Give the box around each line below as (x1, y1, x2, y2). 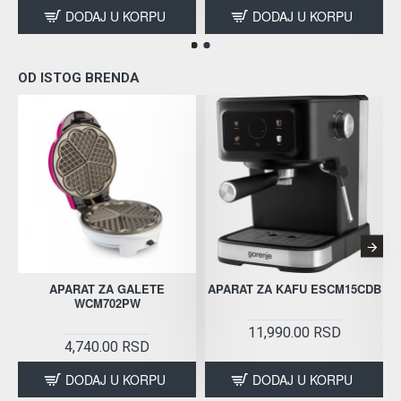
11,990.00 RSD (247, 324, 341, 342)
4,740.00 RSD (64, 338, 149, 356)
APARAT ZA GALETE (49, 280, 165, 298)
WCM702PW (73, 294, 141, 312)
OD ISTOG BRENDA (18, 70, 140, 87)
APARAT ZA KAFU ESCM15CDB (207, 280, 381, 298)
